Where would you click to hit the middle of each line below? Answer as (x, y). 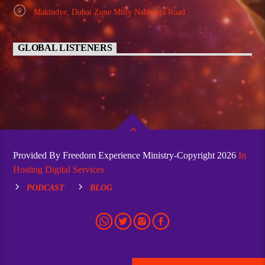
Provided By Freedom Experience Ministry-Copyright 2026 (126, 155)
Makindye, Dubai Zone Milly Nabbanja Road (109, 12)
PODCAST (46, 187)
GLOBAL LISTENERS (65, 48)
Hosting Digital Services (59, 169)
